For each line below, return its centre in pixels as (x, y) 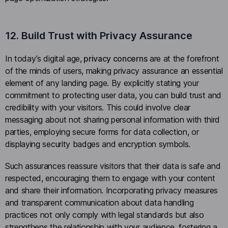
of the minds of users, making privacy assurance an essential (114, 71)
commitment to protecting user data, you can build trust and (113, 95)
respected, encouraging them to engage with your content (110, 178)
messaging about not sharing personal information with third (113, 120)
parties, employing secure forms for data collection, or (102, 132)
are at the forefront (183, 59)
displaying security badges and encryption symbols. (99, 144)
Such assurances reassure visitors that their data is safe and (113, 166)
